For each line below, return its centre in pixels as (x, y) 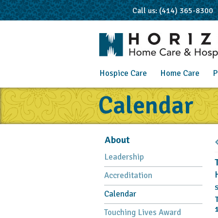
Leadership (124, 157)
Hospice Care (123, 73)
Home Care (180, 73)
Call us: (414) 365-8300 (173, 11)
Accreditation (128, 175)
